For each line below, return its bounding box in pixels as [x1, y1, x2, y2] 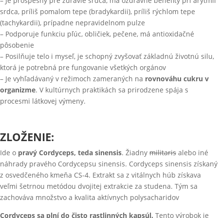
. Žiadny [122, 148, 149, 157]
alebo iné [176, 148, 208, 157]
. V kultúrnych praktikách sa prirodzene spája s [36, 85, 188, 94]
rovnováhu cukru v [145, 74, 209, 83]
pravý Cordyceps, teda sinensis [18, 148, 122, 157]
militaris [149, 148, 176, 157]
